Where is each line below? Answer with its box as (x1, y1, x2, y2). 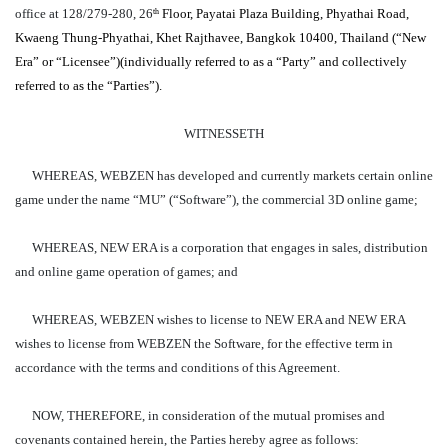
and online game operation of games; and (15, 264, 238, 279)
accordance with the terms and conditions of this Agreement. (15, 360, 340, 375)
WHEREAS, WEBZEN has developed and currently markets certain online (31, 168, 433, 183)
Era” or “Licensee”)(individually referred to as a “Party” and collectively (15, 54, 407, 69)
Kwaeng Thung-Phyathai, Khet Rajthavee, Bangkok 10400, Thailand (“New (15, 30, 426, 45)
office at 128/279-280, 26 (15, 6, 153, 21)
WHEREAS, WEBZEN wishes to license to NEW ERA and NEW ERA (31, 312, 405, 327)
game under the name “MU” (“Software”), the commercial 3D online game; (15, 192, 418, 207)
